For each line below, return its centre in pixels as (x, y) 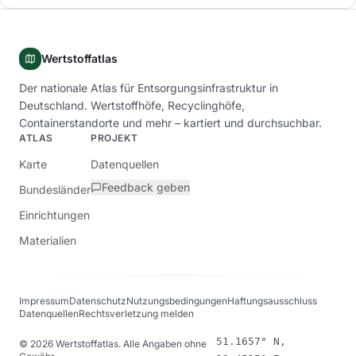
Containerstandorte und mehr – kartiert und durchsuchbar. (170, 123)
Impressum (44, 301)
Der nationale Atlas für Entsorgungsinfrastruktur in (149, 88)
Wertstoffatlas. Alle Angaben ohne (130, 344)
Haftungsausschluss (272, 301)
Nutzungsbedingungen (177, 301)
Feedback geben (146, 187)
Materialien (48, 240)
